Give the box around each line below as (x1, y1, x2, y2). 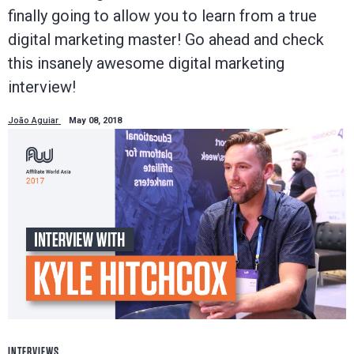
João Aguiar (8, 115, 61, 126)
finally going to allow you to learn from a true (8, 6, 317, 25)
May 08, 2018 (69, 115, 122, 126)
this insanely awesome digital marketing (8, 53, 284, 73)
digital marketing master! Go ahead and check (8, 29, 324, 49)
